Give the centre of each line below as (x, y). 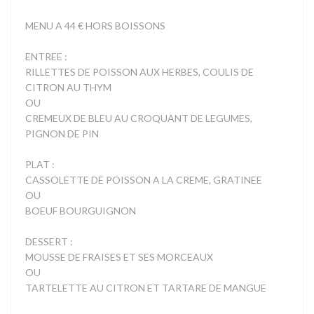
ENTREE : (46, 57)
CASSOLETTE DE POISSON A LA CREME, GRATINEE (144, 180)
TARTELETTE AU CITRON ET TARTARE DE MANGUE (146, 288)
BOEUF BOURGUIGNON (81, 211)
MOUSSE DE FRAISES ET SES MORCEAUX (119, 257)
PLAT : (40, 165)
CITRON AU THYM (68, 88)
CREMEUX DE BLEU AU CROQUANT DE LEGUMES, (139, 118)
